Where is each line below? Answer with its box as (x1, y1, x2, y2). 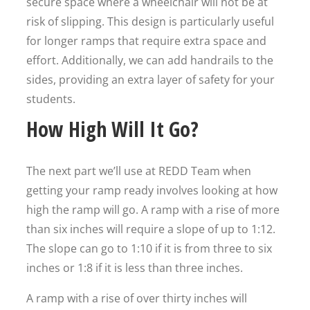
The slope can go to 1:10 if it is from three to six (26, 241, 272, 256)
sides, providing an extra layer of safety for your (26, 72, 275, 87)
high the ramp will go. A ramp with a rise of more (26, 202, 280, 217)
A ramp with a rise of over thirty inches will (26, 291, 247, 306)
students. (26, 91, 75, 107)
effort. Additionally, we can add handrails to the (26, 53, 273, 68)
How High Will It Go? (26, 115, 199, 143)
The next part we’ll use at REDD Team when (26, 163, 251, 179)
